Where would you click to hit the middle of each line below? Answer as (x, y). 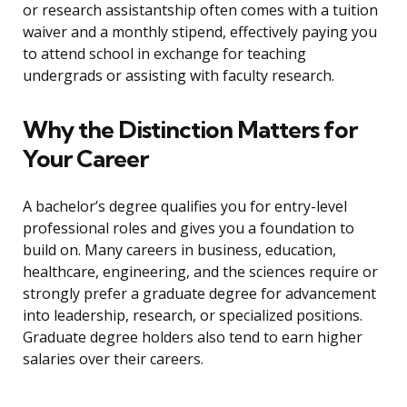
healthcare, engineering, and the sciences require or (200, 272)
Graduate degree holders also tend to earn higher (193, 338)
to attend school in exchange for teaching (164, 54)
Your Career (85, 159)
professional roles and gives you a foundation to (189, 228)
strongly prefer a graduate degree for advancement (199, 294)
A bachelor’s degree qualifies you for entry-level (185, 207)
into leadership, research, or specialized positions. (193, 316)
